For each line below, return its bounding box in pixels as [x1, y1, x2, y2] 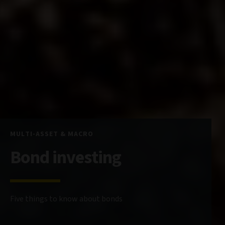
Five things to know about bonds [10, 193, 123, 204]
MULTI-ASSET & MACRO [10, 129, 93, 139]
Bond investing [10, 145, 121, 170]
